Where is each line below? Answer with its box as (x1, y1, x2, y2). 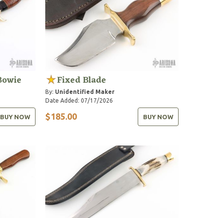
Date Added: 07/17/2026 (45, 97, 113, 104)
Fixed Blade (57, 72, 107, 88)
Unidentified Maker (55, 88, 115, 95)
